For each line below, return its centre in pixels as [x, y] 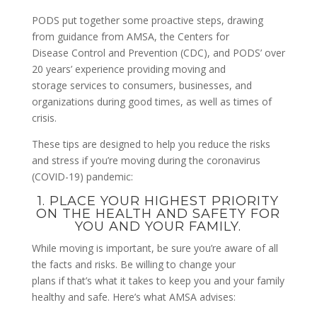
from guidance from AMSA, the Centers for [130, 36]
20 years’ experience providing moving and [128, 69]
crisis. [44, 117]
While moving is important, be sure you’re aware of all [155, 248]
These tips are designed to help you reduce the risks [151, 144]
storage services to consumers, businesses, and [142, 85]
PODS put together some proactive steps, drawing [147, 20]
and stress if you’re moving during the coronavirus [146, 160]
